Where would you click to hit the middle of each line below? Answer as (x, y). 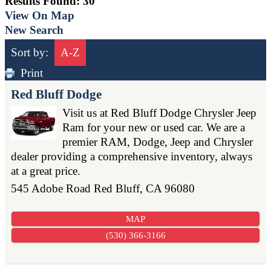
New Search (34, 30)
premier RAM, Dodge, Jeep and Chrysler (158, 142)
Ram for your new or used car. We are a (154, 127)
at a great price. (46, 171)
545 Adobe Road (51, 188)
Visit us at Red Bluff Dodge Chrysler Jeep (159, 113)
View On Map (40, 15)
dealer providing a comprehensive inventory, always (132, 156)
